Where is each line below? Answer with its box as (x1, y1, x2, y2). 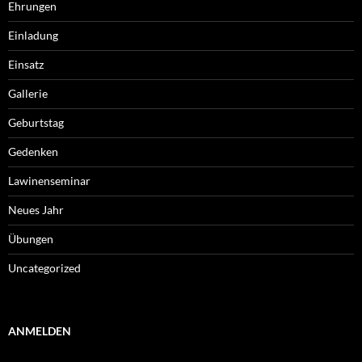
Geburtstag (8, 116, 64, 130)
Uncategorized (8, 261, 81, 276)
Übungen (8, 232, 53, 246)
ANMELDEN (8, 324, 71, 339)
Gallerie (8, 86, 48, 101)
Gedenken (8, 145, 58, 159)
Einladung (8, 28, 58, 43)
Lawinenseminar (8, 174, 90, 188)
